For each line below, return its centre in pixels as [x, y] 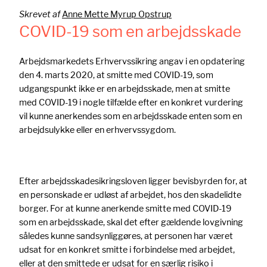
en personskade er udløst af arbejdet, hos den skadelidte [130, 194]
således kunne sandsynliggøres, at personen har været [126, 235]
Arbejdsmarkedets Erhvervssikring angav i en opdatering [132, 61]
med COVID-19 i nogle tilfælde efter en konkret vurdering [131, 102]
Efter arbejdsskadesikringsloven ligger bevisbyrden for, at [133, 181]
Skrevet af [41, 14]
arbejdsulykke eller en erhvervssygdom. [97, 129]
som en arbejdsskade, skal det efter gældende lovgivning [131, 222]
